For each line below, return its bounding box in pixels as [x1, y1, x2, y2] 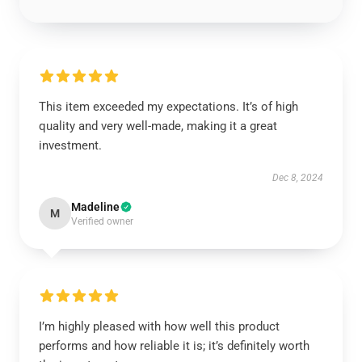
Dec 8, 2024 [272, 172, 323, 183]
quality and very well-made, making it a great [39, 119, 277, 133]
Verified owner [71, 216, 133, 227]
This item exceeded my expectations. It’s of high [39, 99, 298, 114]
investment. [39, 138, 102, 153]
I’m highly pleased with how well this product [39, 319, 280, 334]
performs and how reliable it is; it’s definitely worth [39, 339, 309, 353]
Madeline [71, 200, 120, 213]
